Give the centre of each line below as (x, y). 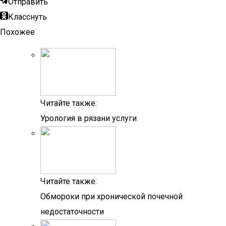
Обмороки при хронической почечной (111, 196)
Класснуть (27, 17)
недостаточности (72, 212)
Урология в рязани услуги (89, 118)
